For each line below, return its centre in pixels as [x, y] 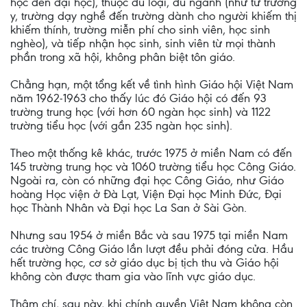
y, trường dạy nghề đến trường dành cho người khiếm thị [153, 16]
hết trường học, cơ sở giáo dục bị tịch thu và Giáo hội [145, 262]
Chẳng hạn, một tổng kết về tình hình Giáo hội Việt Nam [152, 84]
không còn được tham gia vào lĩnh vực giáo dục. [133, 276]
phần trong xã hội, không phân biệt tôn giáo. [123, 57]
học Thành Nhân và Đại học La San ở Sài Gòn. [128, 208]
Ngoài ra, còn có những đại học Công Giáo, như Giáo [147, 180]
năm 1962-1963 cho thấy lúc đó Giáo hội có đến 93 [138, 98]
